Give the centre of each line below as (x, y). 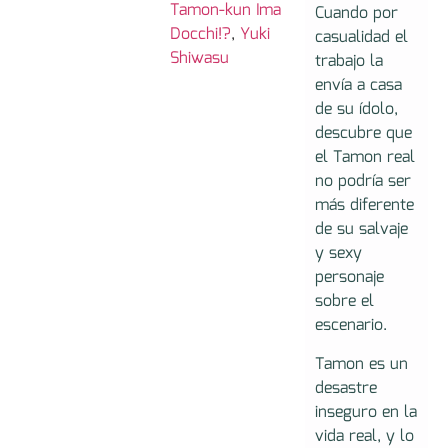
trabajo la (348, 62)
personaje (349, 278)
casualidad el (361, 38)
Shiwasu (200, 58)
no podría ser (362, 182)
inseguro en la (365, 412)
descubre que (363, 134)
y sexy (338, 254)
